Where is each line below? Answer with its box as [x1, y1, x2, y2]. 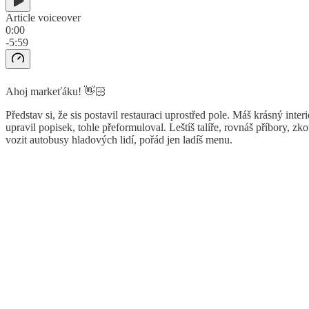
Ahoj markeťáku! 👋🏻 [6, 85, 106, 97]
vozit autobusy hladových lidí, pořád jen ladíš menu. [6, 133, 232, 146]
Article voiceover [6, 11, 81, 23]
